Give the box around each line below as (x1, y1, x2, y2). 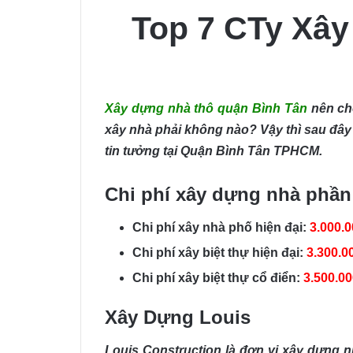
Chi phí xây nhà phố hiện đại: (132, 220, 307, 234)
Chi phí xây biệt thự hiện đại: (132, 245, 303, 259)
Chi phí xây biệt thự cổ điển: (132, 270, 300, 284)
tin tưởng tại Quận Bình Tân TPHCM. (105, 143, 322, 158)
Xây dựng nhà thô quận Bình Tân (105, 101, 307, 115)
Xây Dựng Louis (105, 306, 251, 328)
